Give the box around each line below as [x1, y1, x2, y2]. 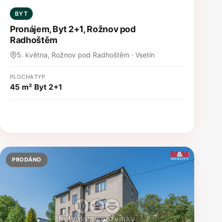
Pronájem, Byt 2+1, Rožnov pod [10, 23, 136, 34]
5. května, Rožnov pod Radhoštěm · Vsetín [17, 50, 155, 59]
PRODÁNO [12, 156, 42, 163]
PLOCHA [10, 73, 34, 80]
